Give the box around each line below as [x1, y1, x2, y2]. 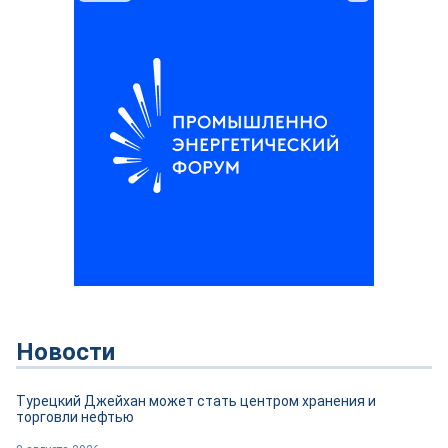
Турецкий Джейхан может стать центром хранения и [16, 393, 376, 409]
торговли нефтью [16, 409, 134, 425]
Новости [16, 338, 115, 366]
